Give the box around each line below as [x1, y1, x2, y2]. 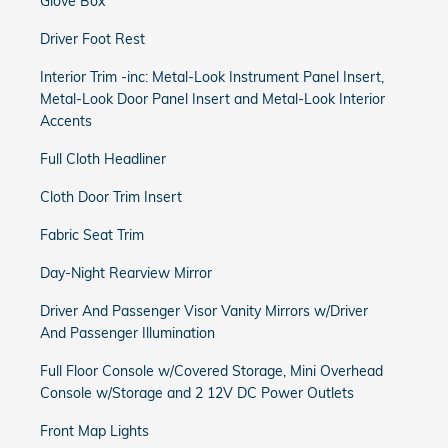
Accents [40, 112, 92, 130]
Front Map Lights [40, 422, 149, 440]
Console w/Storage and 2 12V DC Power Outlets [40, 384, 354, 402]
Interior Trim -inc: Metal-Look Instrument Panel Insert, [40, 68, 384, 86]
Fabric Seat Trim [40, 226, 144, 244]
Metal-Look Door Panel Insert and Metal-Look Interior [40, 90, 385, 108]
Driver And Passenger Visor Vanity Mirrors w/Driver [40, 302, 368, 320]
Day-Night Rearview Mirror [40, 264, 212, 282]
